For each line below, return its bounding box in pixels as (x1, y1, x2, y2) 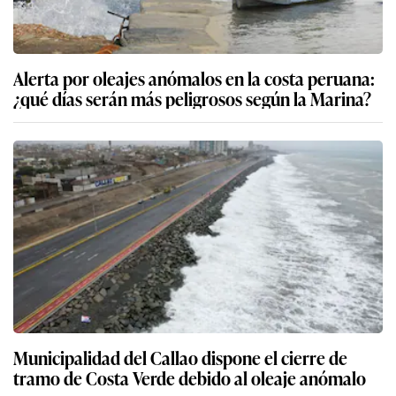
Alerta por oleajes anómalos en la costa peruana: (13, 65, 375, 92)
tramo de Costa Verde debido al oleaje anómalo (13, 364, 366, 392)
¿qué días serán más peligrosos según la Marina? (13, 85, 371, 112)
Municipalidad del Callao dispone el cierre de (13, 344, 347, 371)
